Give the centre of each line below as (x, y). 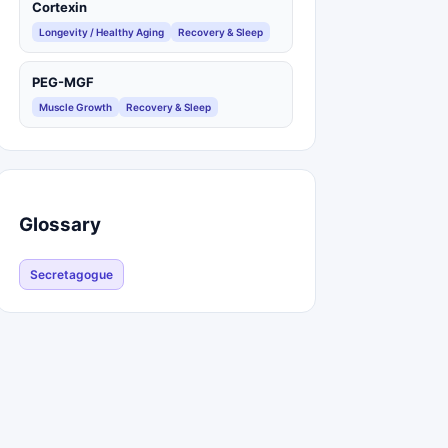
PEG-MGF (63, 81)
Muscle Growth (75, 106)
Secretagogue (71, 275)
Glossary (60, 225)
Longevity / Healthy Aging (101, 31)
